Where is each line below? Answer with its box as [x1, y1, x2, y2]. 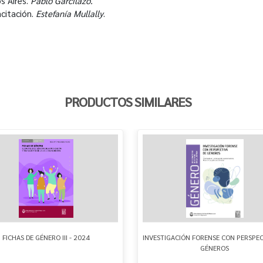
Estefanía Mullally [36, 7, 103, 19]
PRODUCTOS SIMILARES [65, 93, 191, 110]
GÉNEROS [200, 242, 230, 252]
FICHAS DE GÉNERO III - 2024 [2, 232, 90, 242]
